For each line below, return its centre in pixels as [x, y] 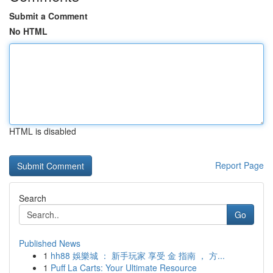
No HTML [28, 31]
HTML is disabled [43, 131]
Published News [50, 243]
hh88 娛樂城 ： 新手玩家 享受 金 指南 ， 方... [138, 255]
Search [33, 198]
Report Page [239, 165]
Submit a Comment [48, 16]
